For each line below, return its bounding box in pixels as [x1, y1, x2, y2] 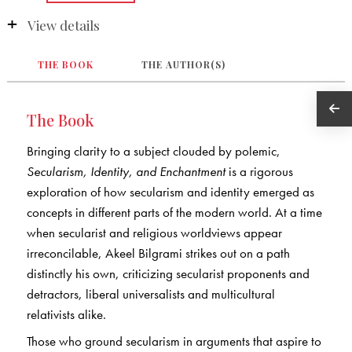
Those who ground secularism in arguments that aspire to [26, 332, 321, 350]
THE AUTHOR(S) [141, 57, 226, 71]
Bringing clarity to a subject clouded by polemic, [26, 141, 280, 159]
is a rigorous [225, 162, 293, 180]
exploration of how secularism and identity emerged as [26, 182, 314, 200]
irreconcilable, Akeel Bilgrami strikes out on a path [26, 244, 290, 262]
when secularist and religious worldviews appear [26, 223, 282, 241]
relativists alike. [26, 305, 106, 323]
